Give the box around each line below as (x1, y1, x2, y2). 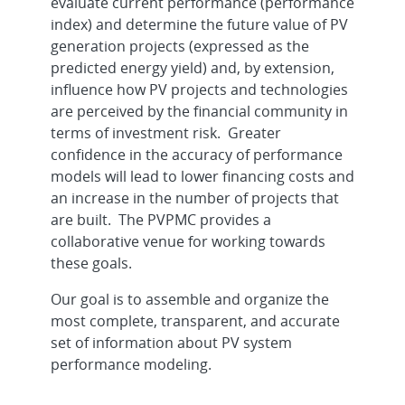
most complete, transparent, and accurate (50, 310, 340, 331)
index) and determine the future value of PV (50, 14, 348, 34)
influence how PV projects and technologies (50, 79, 348, 99)
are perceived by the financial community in (50, 100, 348, 121)
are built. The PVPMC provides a (50, 209, 271, 230)
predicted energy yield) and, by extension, (50, 57, 334, 78)
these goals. (50, 252, 132, 273)
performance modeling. (50, 353, 212, 374)
